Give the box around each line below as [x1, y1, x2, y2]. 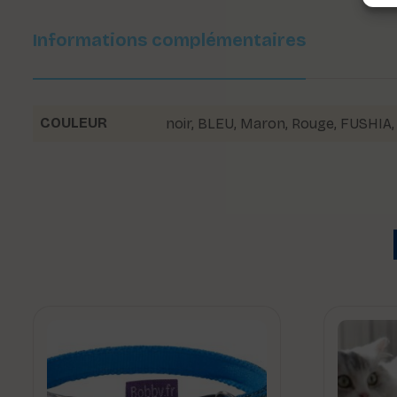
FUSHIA [340, 115, 392, 133]
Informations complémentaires [33, 29, 306, 51]
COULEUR [40, 114, 107, 132]
